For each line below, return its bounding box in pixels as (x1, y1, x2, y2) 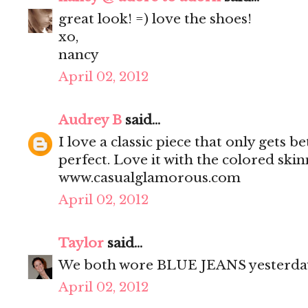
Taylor (58, 235, 104, 252)
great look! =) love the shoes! (58, 11, 252, 27)
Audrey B (58, 112, 122, 129)
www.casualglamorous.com (58, 170, 241, 186)
